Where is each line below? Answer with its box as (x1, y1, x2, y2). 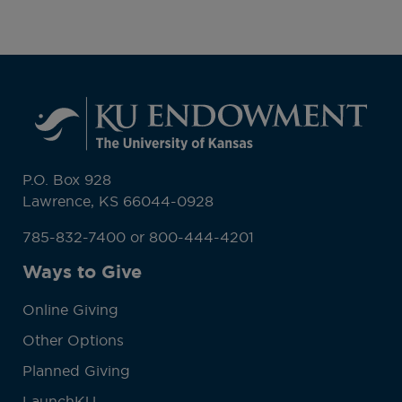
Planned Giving (22, 362, 130, 380)
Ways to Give (22, 260, 142, 284)
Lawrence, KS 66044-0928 (22, 192, 214, 211)
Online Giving (22, 301, 118, 319)
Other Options (22, 331, 124, 350)
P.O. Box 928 (22, 170, 111, 189)
